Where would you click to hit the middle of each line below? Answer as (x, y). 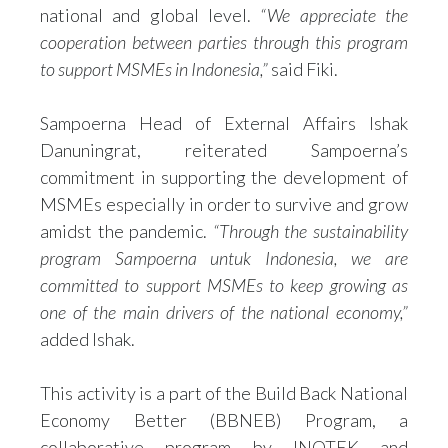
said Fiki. (303, 69)
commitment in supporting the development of (224, 177)
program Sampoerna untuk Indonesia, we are (224, 258)
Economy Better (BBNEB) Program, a (224, 420)
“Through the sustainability (310, 231)
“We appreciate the (334, 15)
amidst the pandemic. (126, 231)
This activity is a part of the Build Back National (224, 393)
